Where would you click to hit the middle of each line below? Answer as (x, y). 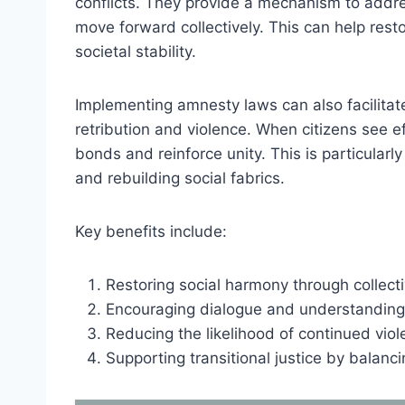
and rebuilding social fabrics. (180, 179)
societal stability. (136, 52)
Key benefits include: (151, 232)
